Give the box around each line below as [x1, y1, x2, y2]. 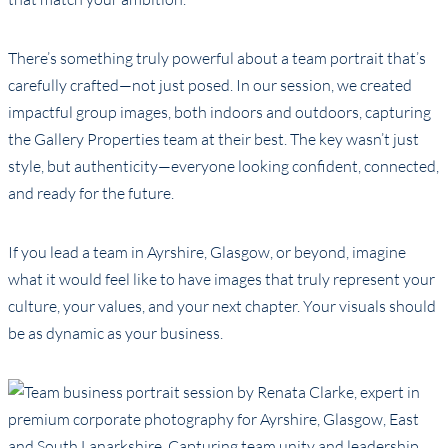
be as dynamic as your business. [8, 323, 223, 344]
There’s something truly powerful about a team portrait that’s [8, 48, 426, 69]
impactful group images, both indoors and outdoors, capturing [8, 102, 431, 123]
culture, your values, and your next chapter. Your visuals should [8, 296, 436, 317]
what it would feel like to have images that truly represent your [8, 269, 435, 290]
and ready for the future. [8, 183, 174, 204]
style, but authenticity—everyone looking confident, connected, [8, 156, 439, 177]
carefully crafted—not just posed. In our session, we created [8, 75, 412, 96]
